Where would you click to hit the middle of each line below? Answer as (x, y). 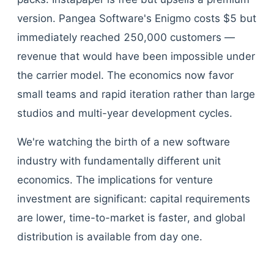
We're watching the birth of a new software (124, 142)
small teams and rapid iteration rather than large (136, 94)
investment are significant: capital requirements (134, 199)
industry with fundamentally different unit (119, 161)
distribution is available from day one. (110, 237)
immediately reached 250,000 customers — (126, 37)
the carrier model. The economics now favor (125, 75)
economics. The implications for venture (115, 180)
